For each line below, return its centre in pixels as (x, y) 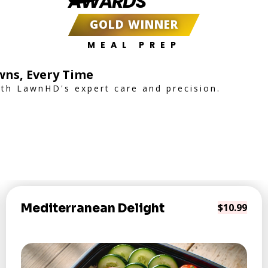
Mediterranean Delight (93, 208)
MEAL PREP (134, 45)
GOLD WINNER (134, 25)
